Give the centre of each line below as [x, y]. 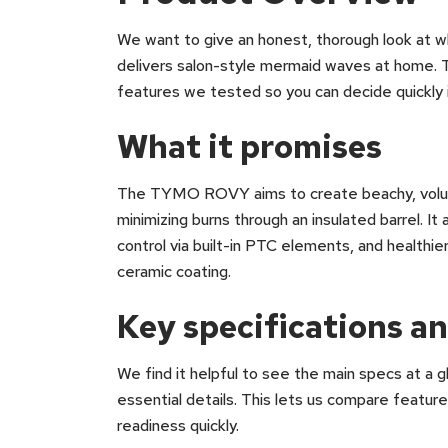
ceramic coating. [174, 271]
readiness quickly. [178, 425]
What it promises [249, 146]
